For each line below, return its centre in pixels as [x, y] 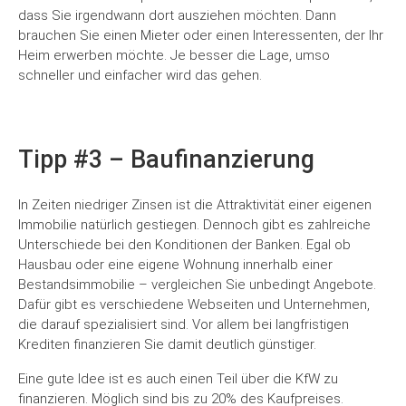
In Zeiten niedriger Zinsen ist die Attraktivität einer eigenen [195, 205]
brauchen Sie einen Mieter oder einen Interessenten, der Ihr [201, 36]
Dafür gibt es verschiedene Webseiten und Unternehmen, [194, 305]
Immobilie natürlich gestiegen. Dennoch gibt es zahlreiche [194, 225]
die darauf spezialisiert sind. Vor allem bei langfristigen [184, 325]
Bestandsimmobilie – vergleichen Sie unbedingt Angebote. [197, 285]
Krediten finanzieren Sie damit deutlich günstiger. [167, 345]
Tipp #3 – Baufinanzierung [166, 160]
